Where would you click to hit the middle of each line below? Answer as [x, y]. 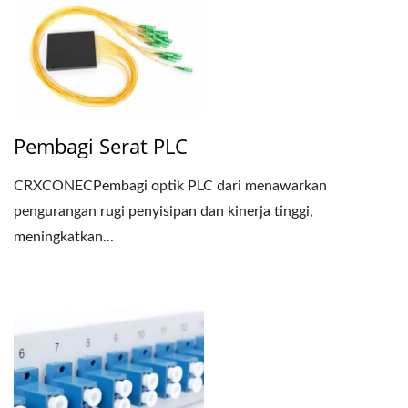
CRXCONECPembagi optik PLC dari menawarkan [170, 186]
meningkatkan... [64, 237]
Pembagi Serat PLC [101, 146]
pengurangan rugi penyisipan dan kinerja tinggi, [163, 212]
